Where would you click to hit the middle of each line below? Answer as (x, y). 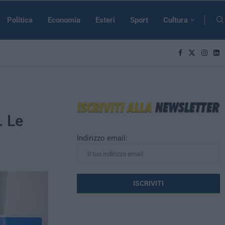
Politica (20, 20)
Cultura (176, 20)
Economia (64, 20)
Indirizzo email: (102, 138)
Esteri (105, 20)
